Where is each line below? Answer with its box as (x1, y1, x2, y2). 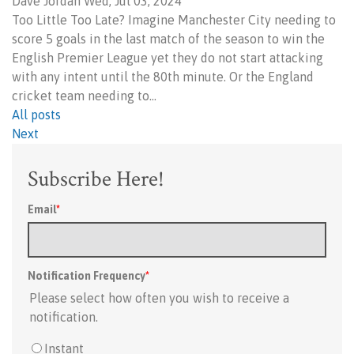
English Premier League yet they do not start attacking (12, 51, 323, 65)
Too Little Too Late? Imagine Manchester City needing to (12, 13, 336, 27)
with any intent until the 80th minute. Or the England (12, 70, 314, 84)
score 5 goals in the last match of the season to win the (12, 32, 325, 46)
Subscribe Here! (28, 164, 164, 194)
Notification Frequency (28, 269, 145, 282)
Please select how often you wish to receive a (29, 291, 289, 305)
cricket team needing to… (12, 88, 156, 103)
